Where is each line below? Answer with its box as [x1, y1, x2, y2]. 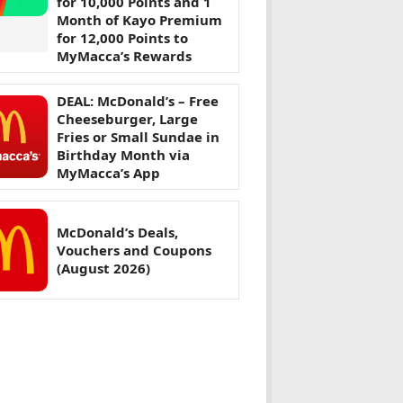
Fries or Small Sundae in [57, 128, 219, 147]
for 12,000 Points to [57, 29, 188, 48]
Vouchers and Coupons [57, 241, 211, 260]
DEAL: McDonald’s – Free [57, 92, 219, 111]
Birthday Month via [57, 146, 190, 165]
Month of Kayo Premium [57, 11, 222, 30]
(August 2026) [57, 259, 150, 278]
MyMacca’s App [57, 164, 160, 183]
